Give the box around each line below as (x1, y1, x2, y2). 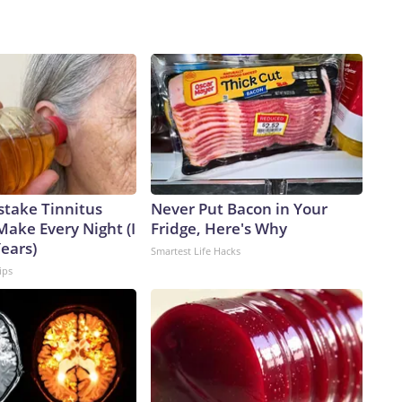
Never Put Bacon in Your (151, 198, 328, 220)
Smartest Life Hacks (151, 244, 240, 258)
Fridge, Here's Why (151, 218, 287, 240)
